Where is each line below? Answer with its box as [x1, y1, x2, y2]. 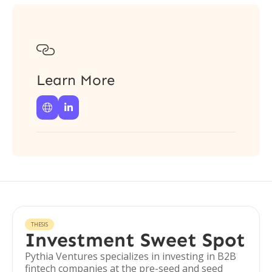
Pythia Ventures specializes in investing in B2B [25, 250, 236, 263]
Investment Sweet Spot [25, 228, 245, 251]
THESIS [31, 220, 48, 228]
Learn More [36, 71, 115, 89]
